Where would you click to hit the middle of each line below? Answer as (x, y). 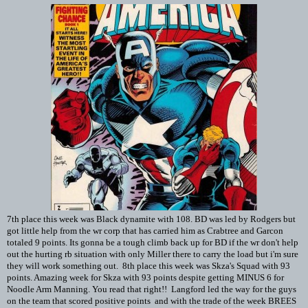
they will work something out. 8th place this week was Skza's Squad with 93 (148, 266)
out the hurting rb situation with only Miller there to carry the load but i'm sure (153, 254)
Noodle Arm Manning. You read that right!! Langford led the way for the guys (152, 289)
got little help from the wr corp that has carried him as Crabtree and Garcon (145, 231)
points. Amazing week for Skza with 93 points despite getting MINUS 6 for (145, 277)
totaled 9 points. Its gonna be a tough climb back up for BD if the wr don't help (153, 242)
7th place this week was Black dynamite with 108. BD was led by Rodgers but (151, 219)
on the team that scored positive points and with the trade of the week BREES (152, 301)
